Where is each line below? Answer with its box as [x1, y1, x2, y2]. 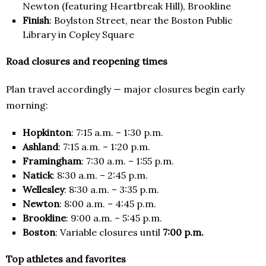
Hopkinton [23, 126, 71, 139]
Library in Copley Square [23, 28, 134, 41]
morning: [6, 99, 48, 112]
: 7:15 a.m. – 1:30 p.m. [71, 126, 163, 139]
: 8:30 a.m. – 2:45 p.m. [52, 169, 148, 182]
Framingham [23, 155, 81, 167]
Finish [23, 14, 49, 27]
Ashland [23, 141, 58, 153]
